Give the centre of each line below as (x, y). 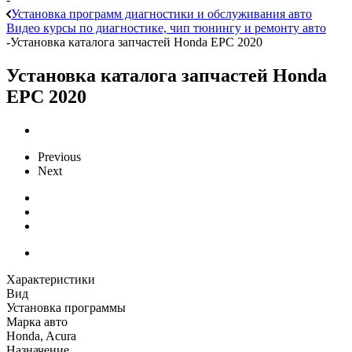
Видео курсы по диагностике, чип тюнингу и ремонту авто (166, 28)
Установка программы (66, 307)
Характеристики (51, 279)
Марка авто (37, 321)
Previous (59, 156)
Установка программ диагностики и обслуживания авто (161, 14)
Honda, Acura (41, 335)
